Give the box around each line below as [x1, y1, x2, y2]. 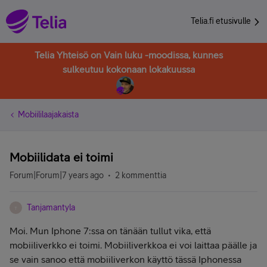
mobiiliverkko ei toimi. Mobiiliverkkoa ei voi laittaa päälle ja [10, 240, 257, 250]
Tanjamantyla [27, 203, 75, 212]
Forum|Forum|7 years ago [10, 170, 104, 180]
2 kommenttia [115, 170, 166, 180]
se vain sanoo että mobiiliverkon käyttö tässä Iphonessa [10, 254, 241, 265]
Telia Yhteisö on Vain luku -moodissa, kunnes [35, 49, 223, 60]
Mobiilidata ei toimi [10, 150, 113, 164]
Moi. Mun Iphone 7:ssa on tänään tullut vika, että [10, 225, 211, 236]
